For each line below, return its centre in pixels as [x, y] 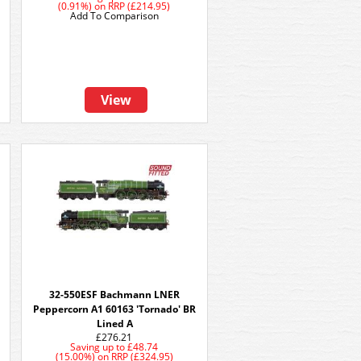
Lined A [114, 324]
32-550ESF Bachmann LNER [114, 295]
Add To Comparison [114, 16]
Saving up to [98, 347]
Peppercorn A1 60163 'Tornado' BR [114, 309]
